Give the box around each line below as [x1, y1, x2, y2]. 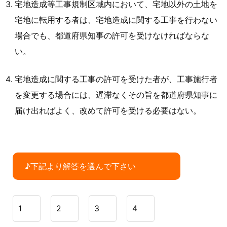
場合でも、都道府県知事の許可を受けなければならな [14, 30, 209, 41]
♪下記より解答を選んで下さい [25, 161, 136, 172]
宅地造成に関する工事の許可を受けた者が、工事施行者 [14, 74, 217, 84]
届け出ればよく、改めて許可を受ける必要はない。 [14, 105, 201, 116]
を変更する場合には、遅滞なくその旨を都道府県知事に [14, 90, 217, 100]
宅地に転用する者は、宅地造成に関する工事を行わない [14, 15, 217, 25]
